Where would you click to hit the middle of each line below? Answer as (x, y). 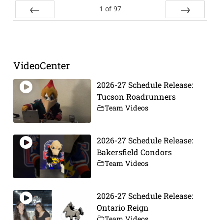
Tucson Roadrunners (136, 97)
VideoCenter (41, 66)
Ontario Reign (123, 207)
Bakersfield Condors (134, 152)
